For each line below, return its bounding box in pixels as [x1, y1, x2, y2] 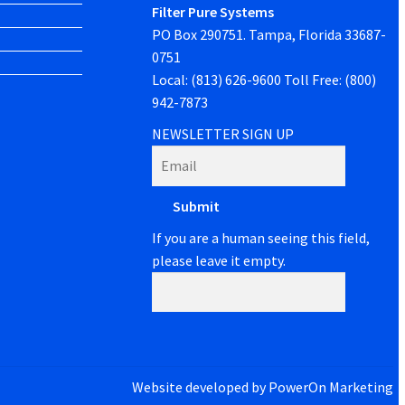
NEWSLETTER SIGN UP [152, 125, 295, 144]
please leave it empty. [152, 250, 287, 269]
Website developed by [131, 377, 268, 396]
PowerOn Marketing [268, 377, 393, 396]
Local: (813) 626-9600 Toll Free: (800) [152, 71, 377, 89]
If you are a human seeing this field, [152, 228, 371, 247]
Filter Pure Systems [152, 3, 275, 22]
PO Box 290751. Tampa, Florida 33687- [152, 25, 387, 44]
